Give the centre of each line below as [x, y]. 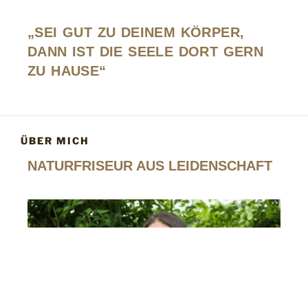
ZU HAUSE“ [67, 71]
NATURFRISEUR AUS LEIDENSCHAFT [150, 166]
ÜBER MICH [55, 140]
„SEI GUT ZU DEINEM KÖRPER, [136, 33]
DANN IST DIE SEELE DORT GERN [146, 52]
